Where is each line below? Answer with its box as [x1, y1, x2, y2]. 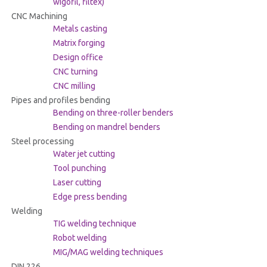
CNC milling [52, 81, 95, 91]
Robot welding [52, 233, 107, 243]
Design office [52, 52, 103, 63]
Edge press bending [52, 192, 127, 202]
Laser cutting [52, 178, 101, 188]
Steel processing [11, 136, 74, 147]
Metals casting [52, 24, 107, 34]
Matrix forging [52, 38, 105, 48]
